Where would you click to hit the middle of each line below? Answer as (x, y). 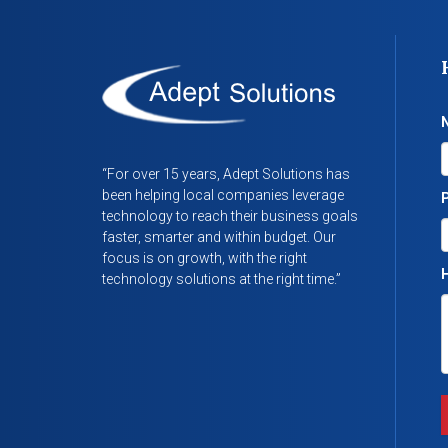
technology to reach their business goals (230, 216)
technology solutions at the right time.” (221, 279)
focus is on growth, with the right (204, 258)
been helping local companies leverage (223, 195)
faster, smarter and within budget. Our (219, 237)
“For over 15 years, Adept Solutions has (226, 174)
